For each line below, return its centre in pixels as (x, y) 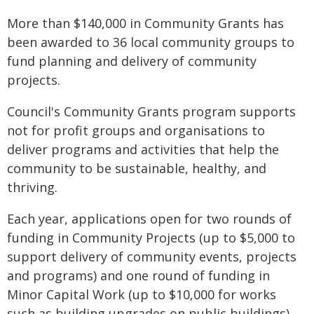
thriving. (32, 187)
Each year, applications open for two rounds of (149, 219)
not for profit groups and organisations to (136, 130)
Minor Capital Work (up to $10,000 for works (142, 294)
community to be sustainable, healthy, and (137, 168)
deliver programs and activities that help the (143, 149)
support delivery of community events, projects (152, 257)
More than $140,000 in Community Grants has (145, 23)
